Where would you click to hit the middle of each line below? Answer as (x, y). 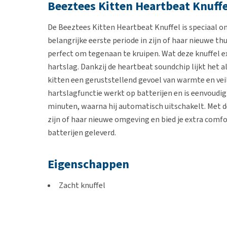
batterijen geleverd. (83, 133)
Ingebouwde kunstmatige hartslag (120, 212)
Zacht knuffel (82, 185)
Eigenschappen (88, 164)
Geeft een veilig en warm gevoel (115, 198)
